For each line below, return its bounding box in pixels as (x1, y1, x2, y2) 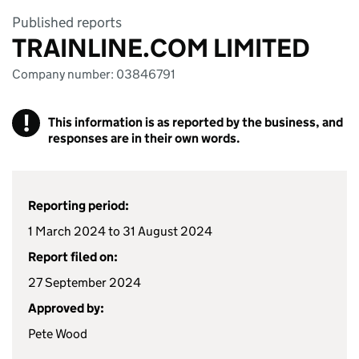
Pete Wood (28, 326, 87, 341)
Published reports (12, 14, 122, 31)
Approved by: (28, 301, 104, 316)
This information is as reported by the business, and (48, 115, 343, 130)
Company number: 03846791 (12, 67, 175, 82)
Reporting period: (28, 198, 129, 213)
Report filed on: (28, 249, 118, 264)
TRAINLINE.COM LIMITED (12, 32, 310, 64)
